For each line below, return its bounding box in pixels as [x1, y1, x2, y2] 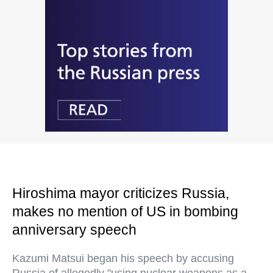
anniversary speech [12, 222, 136, 238]
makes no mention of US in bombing [12, 204, 238, 220]
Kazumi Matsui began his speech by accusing [12, 252, 234, 265]
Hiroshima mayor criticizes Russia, [12, 185, 229, 202]
